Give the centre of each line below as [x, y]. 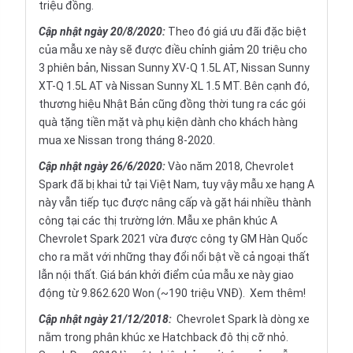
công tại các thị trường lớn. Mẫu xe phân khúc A [158, 221]
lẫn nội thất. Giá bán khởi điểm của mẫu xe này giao [166, 275]
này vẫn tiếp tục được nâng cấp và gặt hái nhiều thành [175, 203]
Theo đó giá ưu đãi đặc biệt [237, 32]
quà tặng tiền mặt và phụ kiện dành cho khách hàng [168, 123]
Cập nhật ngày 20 [81, 32]
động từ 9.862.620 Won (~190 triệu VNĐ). [144, 294]
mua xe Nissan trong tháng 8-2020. [127, 141]
